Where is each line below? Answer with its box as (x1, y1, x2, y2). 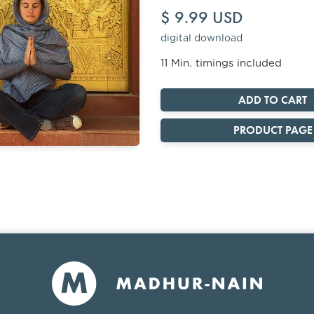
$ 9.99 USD (161, 6, 243, 28)
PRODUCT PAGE (233, 122, 313, 137)
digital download (161, 33, 243, 43)
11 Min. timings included (161, 57, 282, 69)
